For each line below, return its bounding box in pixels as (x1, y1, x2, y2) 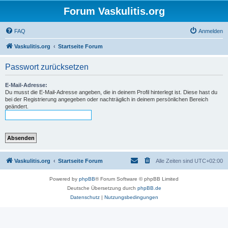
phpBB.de (137, 185, 161, 191)
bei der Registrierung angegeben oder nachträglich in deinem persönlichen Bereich (5, 96, 208, 102)
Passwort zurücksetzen (5, 63, 89, 71)
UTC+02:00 (194, 158, 223, 164)
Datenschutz (70, 194, 100, 200)
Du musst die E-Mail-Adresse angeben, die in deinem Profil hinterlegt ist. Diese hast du (5, 89, 217, 95)
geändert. (5, 103, 28, 109)
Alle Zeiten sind (156, 158, 194, 164)
